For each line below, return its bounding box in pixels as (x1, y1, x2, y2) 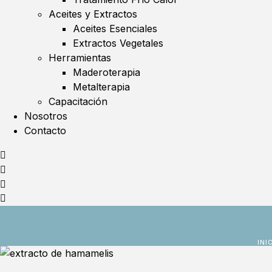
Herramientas (49, 52, 111, 64)
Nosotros (24, 110, 67, 123)
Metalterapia (73, 81, 130, 93)
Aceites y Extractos (49, 8, 137, 21)
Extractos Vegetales (73, 37, 163, 50)
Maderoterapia (73, 66, 140, 79)
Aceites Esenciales (73, 22, 157, 35)
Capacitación (49, 95, 107, 108)
